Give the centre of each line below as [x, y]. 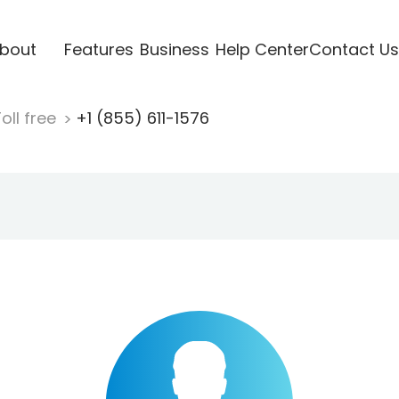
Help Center [262, 49]
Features [98, 49]
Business [174, 49]
